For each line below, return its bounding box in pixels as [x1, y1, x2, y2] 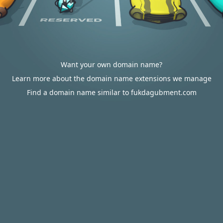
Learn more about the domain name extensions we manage [11, 74, 212, 83]
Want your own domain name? [61, 60, 162, 69]
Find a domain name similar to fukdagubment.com [26, 88, 197, 97]
